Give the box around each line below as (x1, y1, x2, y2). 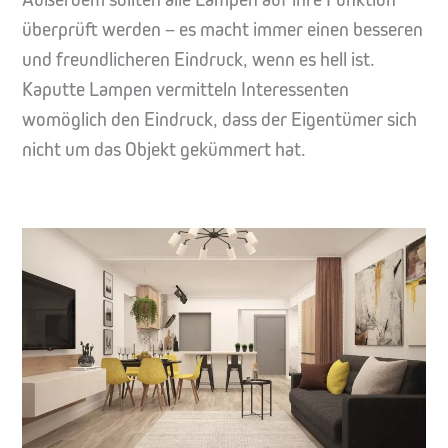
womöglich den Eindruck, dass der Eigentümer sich (22, 107, 417, 131)
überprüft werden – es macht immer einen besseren (22, 17, 423, 41)
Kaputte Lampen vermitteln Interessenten (22, 77, 349, 101)
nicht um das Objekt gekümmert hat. (22, 137, 306, 161)
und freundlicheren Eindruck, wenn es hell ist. (22, 47, 375, 71)
